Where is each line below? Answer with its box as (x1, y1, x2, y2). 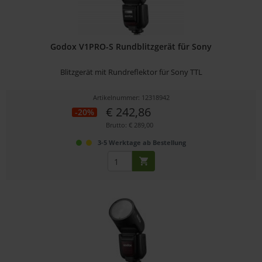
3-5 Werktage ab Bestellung (98, 138, 187, 147)
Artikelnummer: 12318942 (92, 93, 170, 102)
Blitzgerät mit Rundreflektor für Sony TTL (60, 67, 202, 78)
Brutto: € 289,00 (106, 120, 154, 130)
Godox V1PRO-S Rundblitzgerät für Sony (50, 41, 212, 53)
